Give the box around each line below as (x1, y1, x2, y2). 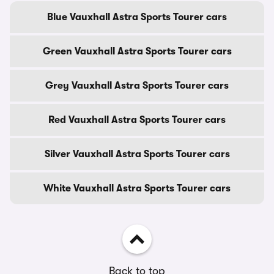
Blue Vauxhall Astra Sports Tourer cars (47, 12, 227, 23)
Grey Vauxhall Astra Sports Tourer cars (45, 80, 229, 91)
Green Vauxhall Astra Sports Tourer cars (42, 46, 232, 57)
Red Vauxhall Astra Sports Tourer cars (48, 114, 226, 125)
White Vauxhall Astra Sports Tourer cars (43, 183, 231, 194)
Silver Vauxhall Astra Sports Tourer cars (44, 149, 230, 160)
